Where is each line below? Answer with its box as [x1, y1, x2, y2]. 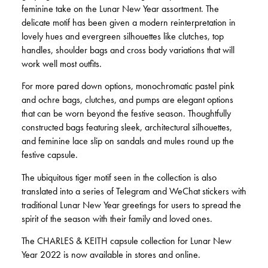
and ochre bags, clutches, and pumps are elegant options [22, 94, 233, 106]
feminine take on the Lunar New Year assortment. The [22, 3, 219, 16]
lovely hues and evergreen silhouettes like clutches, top [22, 31, 224, 43]
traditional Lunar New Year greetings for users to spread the [22, 199, 241, 211]
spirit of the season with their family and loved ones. [22, 212, 212, 225]
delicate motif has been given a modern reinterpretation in [22, 17, 236, 29]
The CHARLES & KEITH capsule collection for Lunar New [22, 235, 232, 248]
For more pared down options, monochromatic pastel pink [22, 80, 234, 93]
